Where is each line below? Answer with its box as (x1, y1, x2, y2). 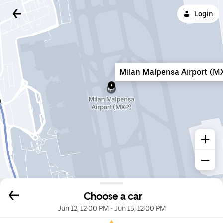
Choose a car (84, 190, 142, 203)
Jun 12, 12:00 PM (57, 204, 109, 213)
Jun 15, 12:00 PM (114, 204, 166, 213)
